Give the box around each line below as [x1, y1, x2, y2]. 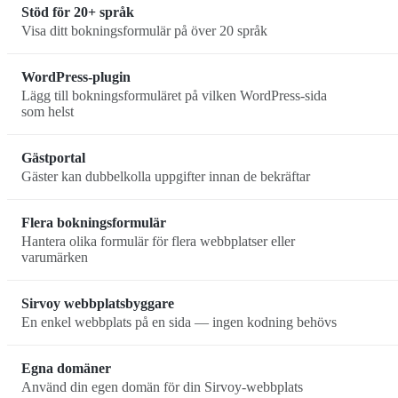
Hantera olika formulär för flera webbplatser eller [21, 233, 295, 249]
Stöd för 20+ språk [21, 4, 134, 20]
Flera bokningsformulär [21, 215, 166, 231]
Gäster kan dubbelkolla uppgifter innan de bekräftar [21, 168, 310, 184]
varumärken [21, 249, 88, 265]
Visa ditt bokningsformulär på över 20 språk [21, 22, 267, 38]
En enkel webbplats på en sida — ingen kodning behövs [21, 314, 337, 330]
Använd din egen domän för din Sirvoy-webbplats [21, 378, 303, 394]
